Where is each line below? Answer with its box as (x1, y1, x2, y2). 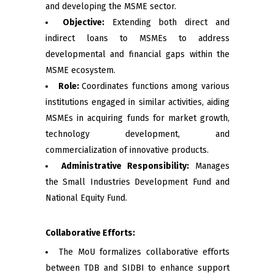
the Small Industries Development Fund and (45, 177, 230, 187)
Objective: (62, 17, 104, 28)
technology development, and (45, 129, 230, 139)
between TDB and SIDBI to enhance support (45, 263, 230, 273)
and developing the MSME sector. (45, 1, 176, 12)
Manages (195, 161, 230, 171)
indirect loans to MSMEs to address (45, 33, 230, 44)
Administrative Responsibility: (61, 161, 196, 171)
